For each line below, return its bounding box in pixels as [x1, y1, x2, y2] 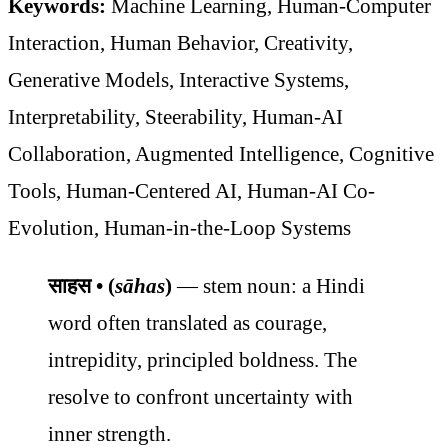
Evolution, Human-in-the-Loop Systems [8, 216, 351, 241]
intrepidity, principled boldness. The [48, 348, 357, 373]
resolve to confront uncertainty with [48, 385, 353, 410]
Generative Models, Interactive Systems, [8, 68, 349, 93]
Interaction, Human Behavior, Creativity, [8, 31, 353, 56]
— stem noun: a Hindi [172, 274, 365, 299]
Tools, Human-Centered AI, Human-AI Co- [8, 179, 375, 204]
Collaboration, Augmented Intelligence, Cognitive [8, 142, 434, 167]
